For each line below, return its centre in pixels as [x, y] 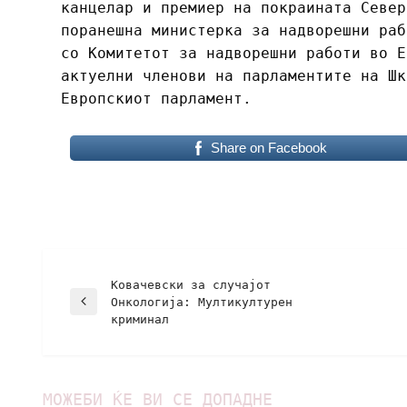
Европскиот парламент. [156, 98]
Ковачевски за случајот [191, 284]
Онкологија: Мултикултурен [202, 302]
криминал [140, 319]
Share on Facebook [268, 147]
